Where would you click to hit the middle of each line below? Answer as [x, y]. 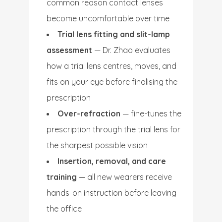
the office [64, 209]
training [62, 177]
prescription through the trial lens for [113, 129]
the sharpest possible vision [97, 145]
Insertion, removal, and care [112, 161]
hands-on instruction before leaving [111, 193]
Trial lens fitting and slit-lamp [114, 34]
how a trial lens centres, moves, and [111, 66]
